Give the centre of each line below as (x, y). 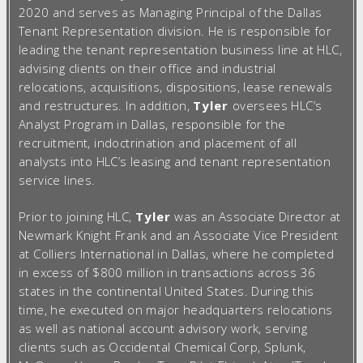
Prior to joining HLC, (77, 216)
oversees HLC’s (275, 105)
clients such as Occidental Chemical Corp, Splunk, (162, 346)
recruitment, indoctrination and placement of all (158, 142)
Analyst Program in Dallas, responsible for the (152, 124)
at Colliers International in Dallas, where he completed (176, 253)
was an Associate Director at (256, 216)
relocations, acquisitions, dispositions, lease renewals (175, 86)
